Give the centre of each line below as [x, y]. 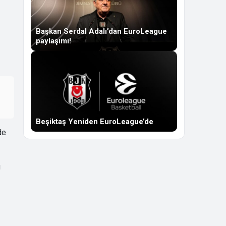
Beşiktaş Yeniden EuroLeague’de [95, 122]
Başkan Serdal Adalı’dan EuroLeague [101, 31]
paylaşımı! [53, 41]
